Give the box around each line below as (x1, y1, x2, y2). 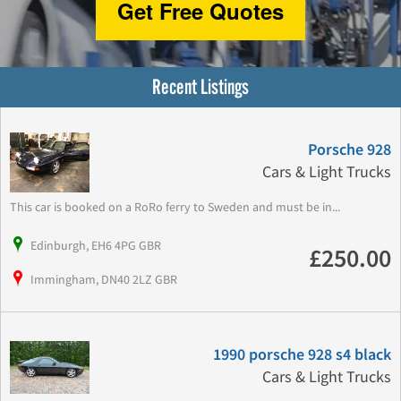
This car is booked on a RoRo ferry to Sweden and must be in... (10, 198, 340, 215)
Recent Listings (152, 74, 249, 99)
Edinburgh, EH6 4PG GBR (30, 236, 161, 253)
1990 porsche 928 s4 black (212, 345, 391, 364)
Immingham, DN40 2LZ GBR (30, 270, 177, 287)
